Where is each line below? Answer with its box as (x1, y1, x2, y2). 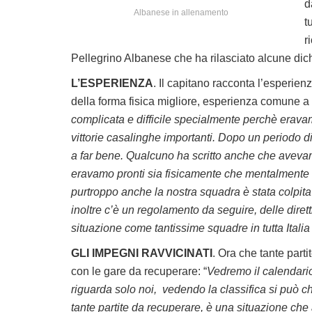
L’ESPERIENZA (71, 77, 153, 89)
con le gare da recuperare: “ (71, 265, 207, 277)
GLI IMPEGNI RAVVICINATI (71, 247, 212, 259)
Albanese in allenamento (133, 8, 228, 18)
